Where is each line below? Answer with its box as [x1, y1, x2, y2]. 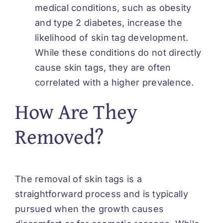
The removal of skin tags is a [15, 174, 142, 185]
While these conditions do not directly [35, 47, 202, 58]
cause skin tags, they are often [35, 62, 171, 73]
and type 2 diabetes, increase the [35, 17, 182, 28]
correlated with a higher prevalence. [35, 77, 194, 88]
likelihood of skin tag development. [35, 32, 189, 43]
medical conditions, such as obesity [35, 2, 192, 13]
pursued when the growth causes [15, 204, 164, 215]
